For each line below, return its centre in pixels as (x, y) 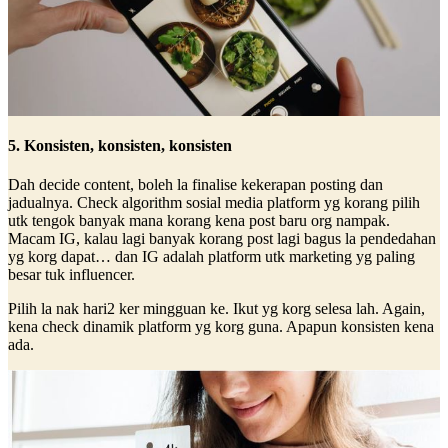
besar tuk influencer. (71, 275)
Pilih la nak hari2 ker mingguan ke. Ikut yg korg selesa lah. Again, (216, 309)
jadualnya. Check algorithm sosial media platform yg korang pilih (214, 203)
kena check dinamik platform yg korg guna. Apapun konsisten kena (221, 327)
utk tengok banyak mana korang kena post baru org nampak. (199, 221)
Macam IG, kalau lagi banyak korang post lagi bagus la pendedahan (222, 239)
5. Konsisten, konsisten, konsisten (120, 146)
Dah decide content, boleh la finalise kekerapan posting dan (195, 185)
